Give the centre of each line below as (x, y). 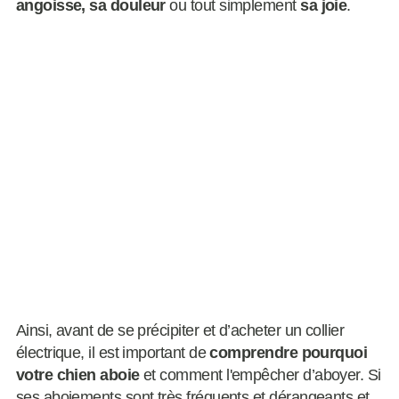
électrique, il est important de (113, 353)
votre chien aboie (77, 375)
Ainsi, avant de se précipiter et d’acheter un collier (180, 331)
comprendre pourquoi (289, 353)
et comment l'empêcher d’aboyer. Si (260, 375)
